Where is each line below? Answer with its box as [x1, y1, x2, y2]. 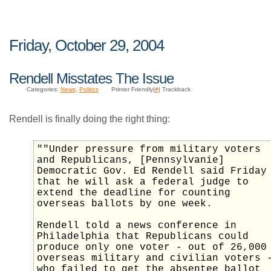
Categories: [26, 86, 60, 93]
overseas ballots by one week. [37, 198, 212, 210]
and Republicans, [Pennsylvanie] [37, 155, 224, 166]
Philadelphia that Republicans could [37, 231, 249, 243]
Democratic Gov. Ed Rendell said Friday [37, 166, 267, 177]
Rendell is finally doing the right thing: [9, 113, 170, 125]
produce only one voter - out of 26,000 [37, 242, 267, 253]
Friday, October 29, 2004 [9, 36, 164, 54]
